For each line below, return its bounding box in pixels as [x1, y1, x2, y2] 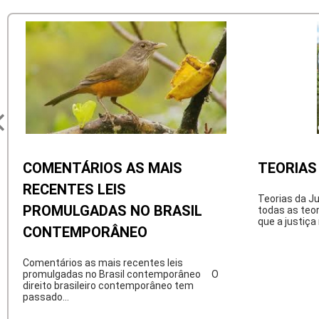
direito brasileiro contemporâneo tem [23, 280, 194, 291]
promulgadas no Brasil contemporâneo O [23, 268, 219, 280]
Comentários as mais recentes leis [23, 257, 183, 268]
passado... [23, 291, 69, 303]
